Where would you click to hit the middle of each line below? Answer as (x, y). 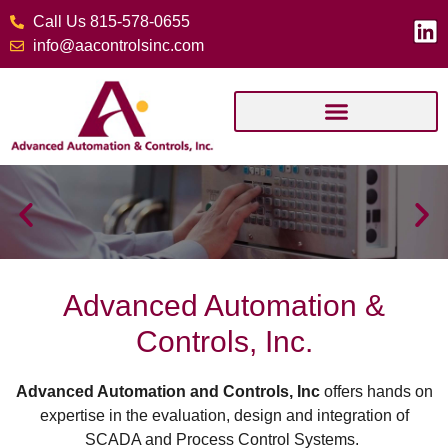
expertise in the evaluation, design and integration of (224, 416)
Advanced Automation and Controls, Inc (167, 392)
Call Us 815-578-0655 (111, 21)
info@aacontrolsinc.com (118, 45)
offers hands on (376, 392)
